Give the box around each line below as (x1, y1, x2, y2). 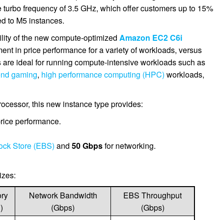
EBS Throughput (123, 190, 182, 201)
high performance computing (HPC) (41, 69, 165, 80)
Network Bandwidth (28, 190, 97, 201)
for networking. (103, 140, 156, 151)
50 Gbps (72, 140, 103, 151)
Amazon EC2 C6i (119, 32, 183, 43)
